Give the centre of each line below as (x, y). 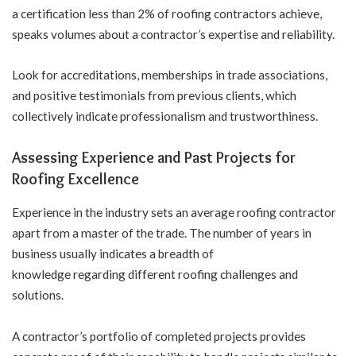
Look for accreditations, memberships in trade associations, (170, 75)
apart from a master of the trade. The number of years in (162, 233)
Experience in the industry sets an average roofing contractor (174, 213)
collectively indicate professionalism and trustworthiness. (165, 116)
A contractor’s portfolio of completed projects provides (159, 336)
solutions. (39, 295)
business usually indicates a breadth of (113, 254)
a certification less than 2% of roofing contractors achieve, (167, 13)
